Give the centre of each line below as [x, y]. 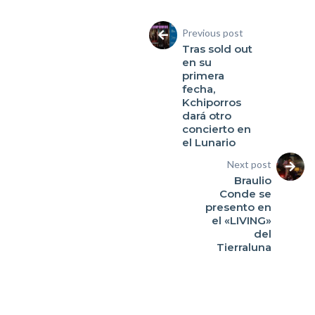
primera [203, 76]
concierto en [216, 129]
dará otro [206, 116]
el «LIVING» [242, 220]
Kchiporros [211, 102]
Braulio [253, 180]
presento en [239, 207]
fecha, [198, 89]
